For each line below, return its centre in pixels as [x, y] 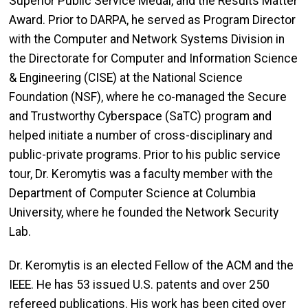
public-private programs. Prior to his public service [145, 154]
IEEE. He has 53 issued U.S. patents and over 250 [139, 284]
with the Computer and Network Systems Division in [147, 39]
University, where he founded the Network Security [144, 212]
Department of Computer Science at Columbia [132, 193]
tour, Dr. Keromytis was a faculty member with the [141, 174]
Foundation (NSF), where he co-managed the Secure [148, 97]
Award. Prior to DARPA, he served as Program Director [152, 20]
